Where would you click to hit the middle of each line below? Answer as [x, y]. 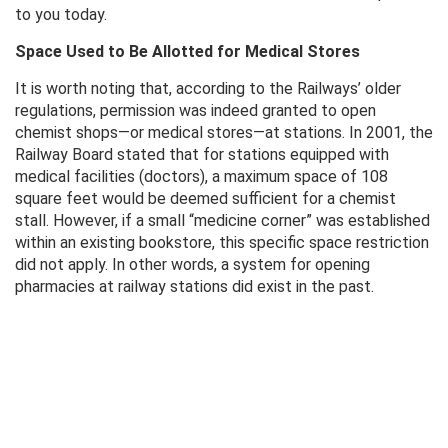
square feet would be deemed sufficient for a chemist [205, 199]
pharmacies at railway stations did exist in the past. [194, 287]
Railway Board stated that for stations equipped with [202, 155]
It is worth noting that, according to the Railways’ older [208, 89]
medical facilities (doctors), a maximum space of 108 [201, 177]
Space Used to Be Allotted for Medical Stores [187, 52]
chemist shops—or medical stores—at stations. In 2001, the [224, 133]
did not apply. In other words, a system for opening [192, 265]
